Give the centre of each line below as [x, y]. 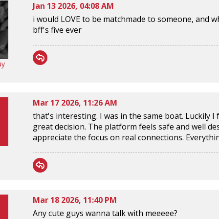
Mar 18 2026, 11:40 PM [75, 200]
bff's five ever [57, 30]
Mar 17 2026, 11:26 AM [75, 102]
